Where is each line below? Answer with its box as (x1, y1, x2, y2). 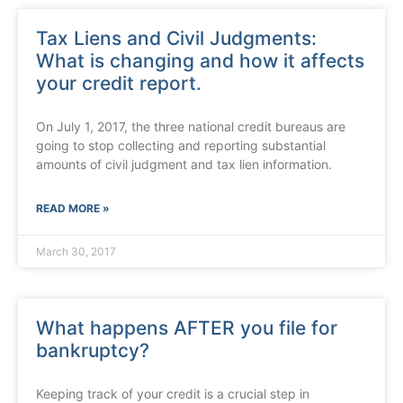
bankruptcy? (36, 339, 149, 363)
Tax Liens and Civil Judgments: (36, 27, 317, 50)
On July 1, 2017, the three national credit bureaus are (36, 119, 345, 135)
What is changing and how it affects (36, 49, 364, 73)
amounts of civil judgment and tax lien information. (36, 157, 332, 173)
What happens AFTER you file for (36, 317, 337, 340)
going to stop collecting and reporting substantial (36, 138, 326, 154)
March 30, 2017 (36, 245, 116, 259)
